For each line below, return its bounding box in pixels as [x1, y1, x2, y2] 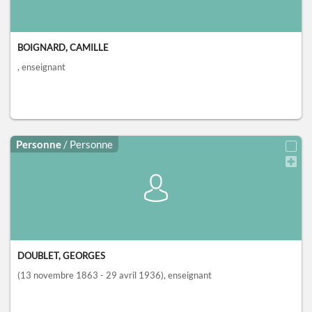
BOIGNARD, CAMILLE [17, 42, 109, 54]
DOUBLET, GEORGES [17, 250, 105, 262]
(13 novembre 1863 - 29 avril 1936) [17, 270, 164, 281]
